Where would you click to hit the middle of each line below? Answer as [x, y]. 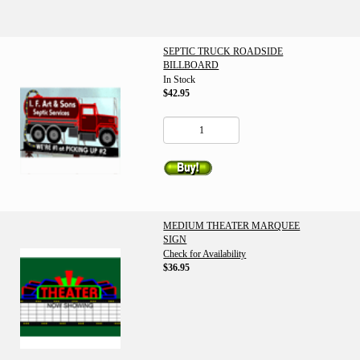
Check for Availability [205, 254]
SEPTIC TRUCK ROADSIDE [223, 51]
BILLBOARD [191, 65]
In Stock [180, 80]
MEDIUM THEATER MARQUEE [232, 226]
